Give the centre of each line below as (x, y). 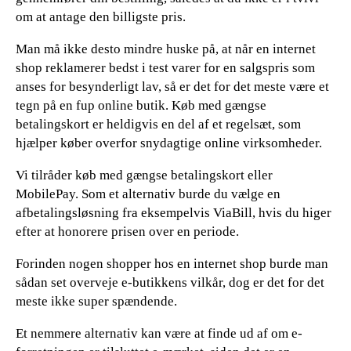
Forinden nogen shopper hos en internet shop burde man (172, 263)
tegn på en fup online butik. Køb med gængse (141, 105)
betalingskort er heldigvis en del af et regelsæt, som (158, 124)
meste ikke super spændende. (96, 301)
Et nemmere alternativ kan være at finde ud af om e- (159, 333)
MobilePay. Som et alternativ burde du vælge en (148, 194)
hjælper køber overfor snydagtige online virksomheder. (169, 143)
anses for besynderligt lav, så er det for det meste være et (172, 86)
